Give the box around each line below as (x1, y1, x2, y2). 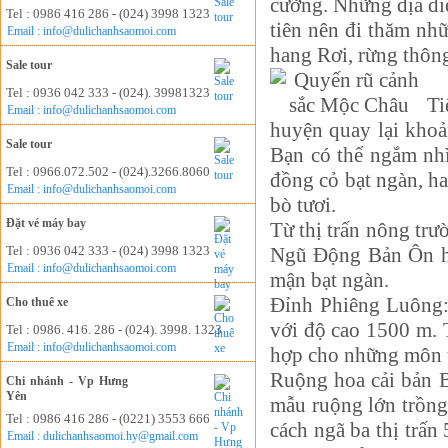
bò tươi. (270, 193, 336, 217)
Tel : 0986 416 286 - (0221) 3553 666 (6, 411, 210, 426)
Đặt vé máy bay (6, 216, 86, 230)
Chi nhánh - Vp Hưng (6, 374, 128, 388)
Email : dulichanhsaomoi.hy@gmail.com (7, 429, 198, 443)
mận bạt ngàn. (270, 268, 389, 292)
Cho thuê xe (6, 295, 68, 309)
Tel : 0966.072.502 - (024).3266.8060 (6, 164, 210, 179)
